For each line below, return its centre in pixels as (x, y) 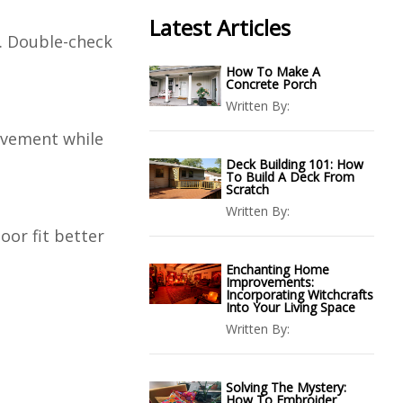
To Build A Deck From (290, 177)
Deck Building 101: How (295, 164)
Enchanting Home (278, 269)
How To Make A (273, 72)
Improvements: (270, 282)
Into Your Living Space (291, 307)
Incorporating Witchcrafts (300, 295)
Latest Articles (220, 27)
